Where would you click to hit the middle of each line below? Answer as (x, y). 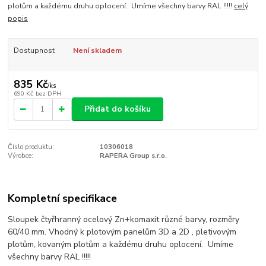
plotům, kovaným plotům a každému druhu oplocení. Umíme (121, 245)
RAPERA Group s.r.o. (133, 156)
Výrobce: (21, 156)
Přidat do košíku (118, 109)
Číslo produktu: (31, 147)
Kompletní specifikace (63, 198)
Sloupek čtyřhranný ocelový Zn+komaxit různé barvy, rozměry (124, 220)
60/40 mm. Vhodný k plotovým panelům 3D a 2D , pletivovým (122, 232)
